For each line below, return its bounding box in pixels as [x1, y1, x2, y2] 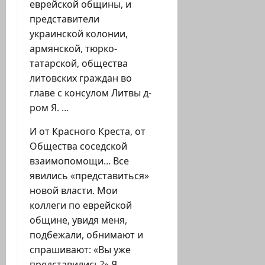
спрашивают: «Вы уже [30, 243, 131, 257]
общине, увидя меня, [30, 214, 127, 227]
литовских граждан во [30, 72, 132, 85]
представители [30, 12, 99, 26]
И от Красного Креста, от [30, 125, 146, 138]
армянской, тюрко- [30, 42, 117, 56]
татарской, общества [30, 57, 128, 70]
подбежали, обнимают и [30, 228, 143, 242]
